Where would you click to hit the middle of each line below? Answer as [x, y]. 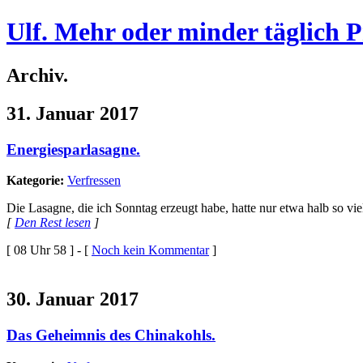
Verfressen [94, 181]
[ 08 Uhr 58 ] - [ [49, 250]
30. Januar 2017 [73, 299]
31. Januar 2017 [73, 113]
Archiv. [37, 75]
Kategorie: [35, 181]
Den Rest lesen [53, 223]
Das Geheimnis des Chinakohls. [111, 335]
